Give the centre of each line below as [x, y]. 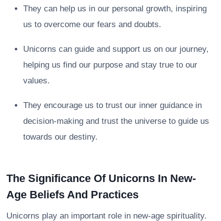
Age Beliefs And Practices [73, 194]
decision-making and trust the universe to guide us [116, 121]
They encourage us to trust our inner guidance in [112, 105]
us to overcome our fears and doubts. [92, 24]
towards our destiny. [60, 137]
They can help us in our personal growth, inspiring [115, 8]
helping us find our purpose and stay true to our [110, 65]
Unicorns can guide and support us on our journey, [116, 49]
